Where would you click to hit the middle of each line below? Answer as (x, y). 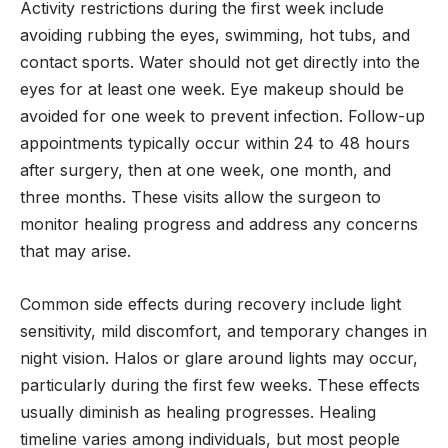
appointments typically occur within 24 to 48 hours (215, 143)
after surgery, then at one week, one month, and (205, 170)
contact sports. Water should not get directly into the (220, 62)
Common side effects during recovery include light (210, 303)
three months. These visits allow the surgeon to (200, 197)
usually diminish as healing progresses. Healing (198, 411)
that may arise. (75, 251)
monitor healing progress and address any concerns (219, 224)
